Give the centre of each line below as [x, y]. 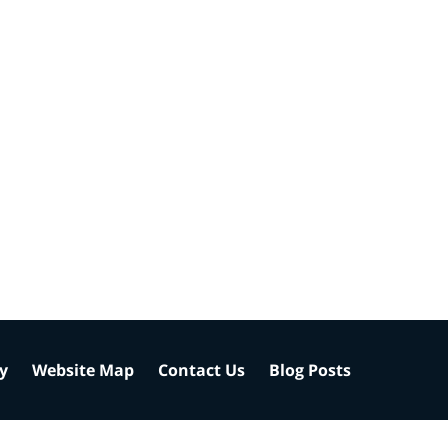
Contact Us [201, 369]
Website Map [83, 369]
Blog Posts [310, 369]
